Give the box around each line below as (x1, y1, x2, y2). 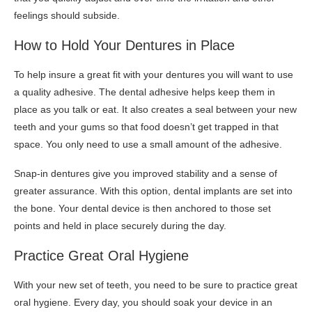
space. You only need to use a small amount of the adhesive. (14, 138, 282, 150)
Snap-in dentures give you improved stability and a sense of (14, 167, 277, 179)
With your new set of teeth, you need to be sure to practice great (14, 279, 297, 290)
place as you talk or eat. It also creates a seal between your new (14, 103, 297, 115)
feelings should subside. (14, 9, 120, 21)
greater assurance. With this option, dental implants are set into (14, 185, 292, 196)
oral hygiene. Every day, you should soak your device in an (14, 296, 272, 308)
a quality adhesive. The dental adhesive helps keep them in (14, 86, 275, 97)
